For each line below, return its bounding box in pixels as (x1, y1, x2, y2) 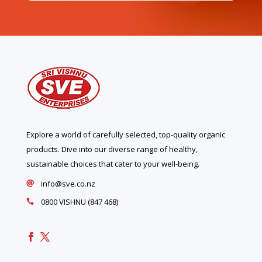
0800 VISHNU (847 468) (40, 196, 118, 207)
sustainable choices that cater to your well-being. (26, 158, 199, 169)
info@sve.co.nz (40, 178, 95, 189)
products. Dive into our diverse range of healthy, (26, 143, 198, 154)
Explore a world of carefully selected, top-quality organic (26, 129, 225, 140)
